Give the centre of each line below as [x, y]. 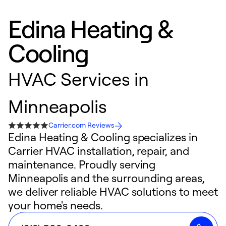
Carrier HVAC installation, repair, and [99, 151]
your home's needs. [55, 205]
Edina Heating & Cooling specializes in [103, 137]
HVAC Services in [79, 79]
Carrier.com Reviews [81, 125]
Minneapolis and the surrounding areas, [106, 178]
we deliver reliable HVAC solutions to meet [113, 191]
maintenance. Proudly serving [82, 164]
